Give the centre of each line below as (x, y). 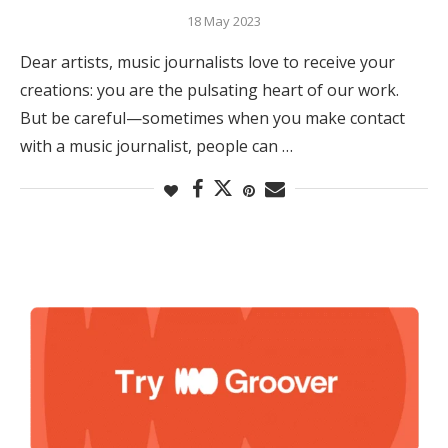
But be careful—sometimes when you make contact (212, 117)
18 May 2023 (224, 20)
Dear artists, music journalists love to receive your (207, 61)
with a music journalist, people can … (156, 145)
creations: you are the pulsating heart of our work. (209, 89)
